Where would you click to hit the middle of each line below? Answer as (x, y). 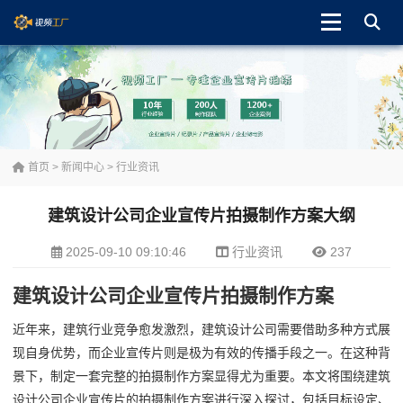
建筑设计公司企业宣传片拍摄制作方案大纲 (201, 216)
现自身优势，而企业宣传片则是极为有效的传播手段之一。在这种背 (201, 352)
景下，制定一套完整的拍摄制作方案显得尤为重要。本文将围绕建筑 (201, 376)
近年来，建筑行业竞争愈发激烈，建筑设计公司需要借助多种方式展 (201, 329)
